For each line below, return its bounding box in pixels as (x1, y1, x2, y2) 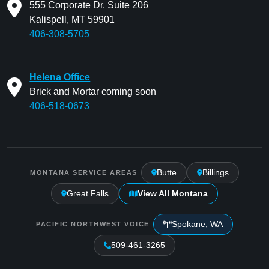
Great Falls (67, 189, 109, 199)
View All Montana (138, 189, 208, 199)
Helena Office (29, 72, 91, 83)
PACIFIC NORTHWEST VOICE (36, 220, 150, 228)
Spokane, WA (171, 219, 223, 229)
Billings (202, 168, 229, 178)
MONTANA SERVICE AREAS (30, 169, 138, 177)
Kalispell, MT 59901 (29, 14, 115, 25)
